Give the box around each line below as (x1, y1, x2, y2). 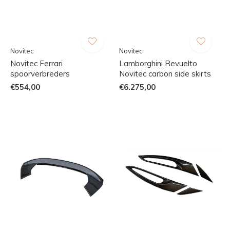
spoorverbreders (10, 68, 70, 79)
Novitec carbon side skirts (119, 68, 211, 79)
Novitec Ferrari (10, 58, 63, 68)
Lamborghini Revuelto (119, 58, 197, 68)
